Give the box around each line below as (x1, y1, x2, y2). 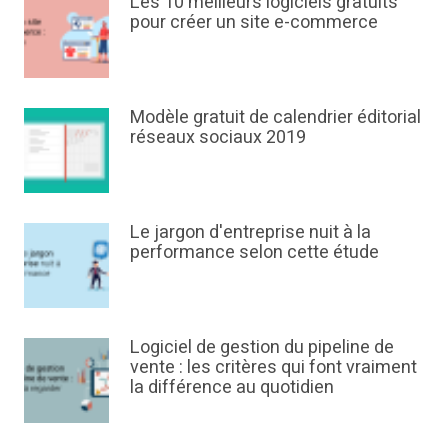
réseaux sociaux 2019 (130, 124, 307, 152)
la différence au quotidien (130, 374, 335, 402)
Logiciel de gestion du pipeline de (130, 334, 395, 362)
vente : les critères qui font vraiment (130, 354, 418, 382)
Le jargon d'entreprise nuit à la (130, 219, 372, 247)
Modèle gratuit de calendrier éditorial (130, 104, 422, 132)
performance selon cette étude (130, 239, 380, 267)
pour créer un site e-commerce (130, 9, 379, 36)
